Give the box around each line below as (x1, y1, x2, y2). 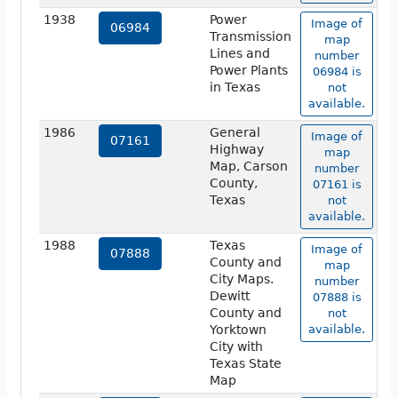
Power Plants (209, 63, 288, 78)
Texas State (209, 356, 282, 371)
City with (209, 339, 263, 354)
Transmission (209, 29, 291, 44)
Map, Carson (209, 159, 288, 174)
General (209, 125, 260, 140)
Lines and (209, 46, 270, 61)
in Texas (209, 80, 260, 95)
